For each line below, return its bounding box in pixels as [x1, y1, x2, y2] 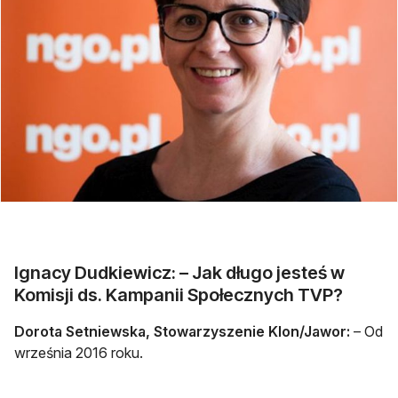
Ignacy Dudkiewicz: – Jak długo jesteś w [14, 261, 345, 283]
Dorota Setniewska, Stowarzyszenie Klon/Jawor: [14, 322, 350, 340]
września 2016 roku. [14, 343, 143, 362]
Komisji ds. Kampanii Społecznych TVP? [14, 283, 343, 306]
